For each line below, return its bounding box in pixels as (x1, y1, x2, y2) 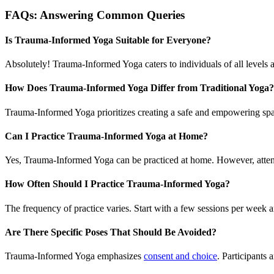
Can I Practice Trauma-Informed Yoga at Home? (5, 130, 208, 141)
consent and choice (144, 251, 217, 262)
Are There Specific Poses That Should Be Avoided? (5, 226, 217, 237)
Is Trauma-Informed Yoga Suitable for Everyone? (5, 34, 211, 45)
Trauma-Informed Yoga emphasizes (5, 251, 144, 262)
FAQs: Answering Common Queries (5, 8, 185, 21)
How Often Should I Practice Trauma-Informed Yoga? (5, 179, 230, 190)
